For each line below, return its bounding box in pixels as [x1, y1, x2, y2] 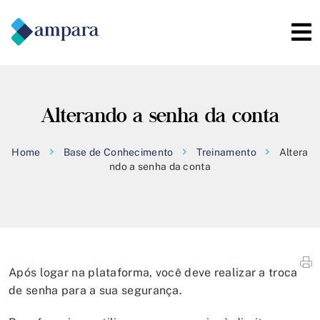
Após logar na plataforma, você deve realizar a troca [9, 266, 298, 279]
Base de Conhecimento [63, 146, 174, 158]
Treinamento [196, 146, 256, 158]
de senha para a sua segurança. [9, 284, 183, 297]
